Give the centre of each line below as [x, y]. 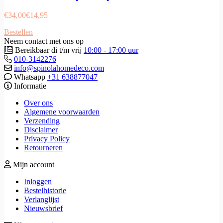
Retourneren [43, 147]
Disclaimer [41, 129]
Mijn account [33, 164]
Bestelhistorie [45, 190]
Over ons [38, 103]
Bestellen [18, 32]
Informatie [29, 86]
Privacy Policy [47, 138]
